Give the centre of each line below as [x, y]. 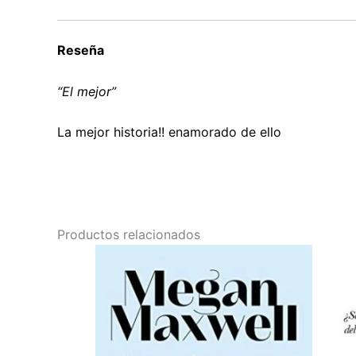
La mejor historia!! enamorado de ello [169, 132]
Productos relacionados [129, 235]
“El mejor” [87, 91]
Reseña [81, 50]
